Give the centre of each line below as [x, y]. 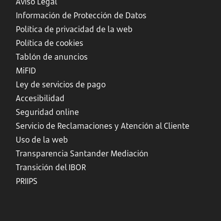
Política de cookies [50, 43]
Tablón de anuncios [52, 57]
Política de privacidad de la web [74, 29]
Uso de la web [42, 140]
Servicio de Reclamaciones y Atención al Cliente [103, 126]
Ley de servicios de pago [61, 84]
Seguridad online [47, 112]
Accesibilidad [40, 98]
